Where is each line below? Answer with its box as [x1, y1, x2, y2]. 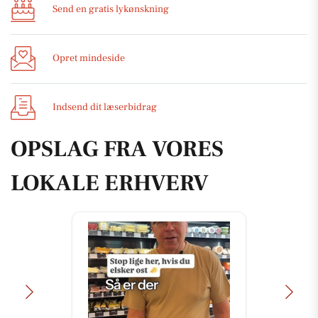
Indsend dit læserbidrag [53, 101, 157, 114]
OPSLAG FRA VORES [11, 133, 224, 164]
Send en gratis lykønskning [53, 3, 169, 16]
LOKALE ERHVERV [11, 168, 209, 198]
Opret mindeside [53, 52, 125, 65]
